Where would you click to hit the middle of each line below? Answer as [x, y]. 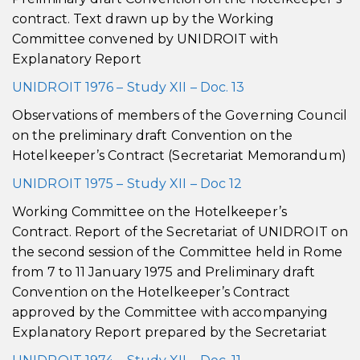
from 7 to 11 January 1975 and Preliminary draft [164, 272]
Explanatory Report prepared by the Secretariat [170, 332]
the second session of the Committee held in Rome [177, 252]
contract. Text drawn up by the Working [143, 19]
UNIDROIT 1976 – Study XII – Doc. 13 [129, 87]
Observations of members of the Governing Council [180, 115]
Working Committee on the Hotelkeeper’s [149, 212]
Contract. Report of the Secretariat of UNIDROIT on [180, 232]
